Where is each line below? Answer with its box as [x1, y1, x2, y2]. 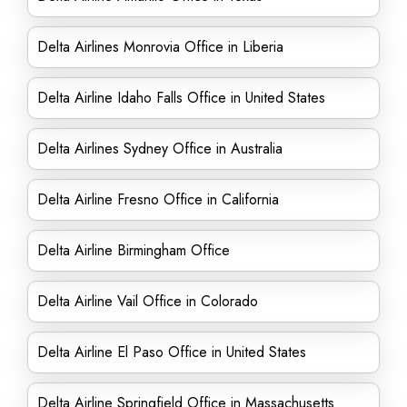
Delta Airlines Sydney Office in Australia [37, 138, 283, 159]
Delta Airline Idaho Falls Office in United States [37, 87, 325, 108]
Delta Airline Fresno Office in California [37, 189, 279, 210]
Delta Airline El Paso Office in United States [37, 342, 306, 362]
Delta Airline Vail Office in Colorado [37, 291, 263, 312]
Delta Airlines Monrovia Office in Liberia [37, 36, 283, 57]
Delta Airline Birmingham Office [37, 240, 230, 261]
